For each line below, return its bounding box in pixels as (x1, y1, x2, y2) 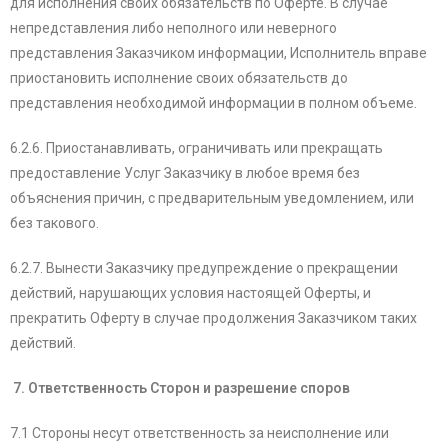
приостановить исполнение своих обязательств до (10, 70, 348, 87)
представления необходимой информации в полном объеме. (10, 95, 417, 112)
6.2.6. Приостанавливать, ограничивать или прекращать (10, 140, 383, 157)
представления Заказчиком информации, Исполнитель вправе (10, 45, 427, 62)
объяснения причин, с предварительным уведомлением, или (10, 190, 414, 207)
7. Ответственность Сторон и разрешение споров (10, 380, 350, 397)
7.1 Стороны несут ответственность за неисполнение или (10, 425, 389, 442)
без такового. (10, 215, 99, 232)
